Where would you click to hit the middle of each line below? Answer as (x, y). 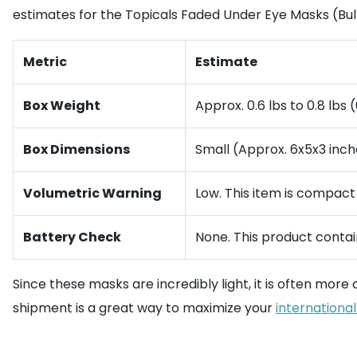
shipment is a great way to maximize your (144, 308)
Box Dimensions (76, 149)
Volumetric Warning (92, 193)
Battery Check (72, 237)
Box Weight (62, 106)
